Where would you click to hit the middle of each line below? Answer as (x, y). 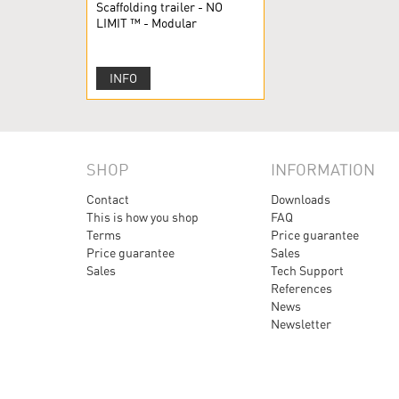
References (301, 289)
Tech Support (307, 271)
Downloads (301, 199)
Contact (108, 199)
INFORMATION (323, 170)
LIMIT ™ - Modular (147, 23)
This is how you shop (142, 217)
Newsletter (301, 324)
